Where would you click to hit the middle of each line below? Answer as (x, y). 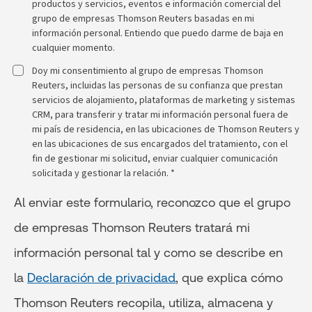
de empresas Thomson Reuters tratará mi (132, 227)
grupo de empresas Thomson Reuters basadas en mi (143, 18)
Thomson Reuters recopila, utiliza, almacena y (143, 303)
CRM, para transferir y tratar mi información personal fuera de (160, 115)
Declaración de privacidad (101, 278)
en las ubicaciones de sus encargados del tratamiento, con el (160, 144)
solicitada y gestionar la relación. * (103, 173)
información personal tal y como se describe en (148, 252)
